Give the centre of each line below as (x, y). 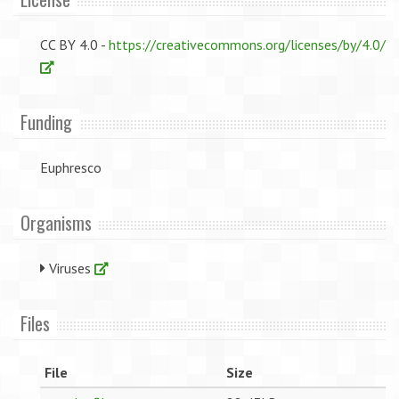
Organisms (56, 223)
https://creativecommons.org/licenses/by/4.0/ (247, 45)
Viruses (70, 268)
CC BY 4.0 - (74, 45)
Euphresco (71, 167)
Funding (46, 122)
